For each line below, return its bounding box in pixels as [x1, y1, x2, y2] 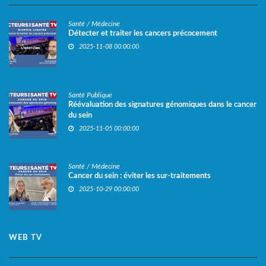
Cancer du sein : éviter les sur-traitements [68, 172, 211, 180]
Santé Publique [68, 91, 112, 99]
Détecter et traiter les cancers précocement [68, 30, 217, 38]
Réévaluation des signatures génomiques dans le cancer [68, 101, 256, 109]
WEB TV [9, 234, 42, 242]
